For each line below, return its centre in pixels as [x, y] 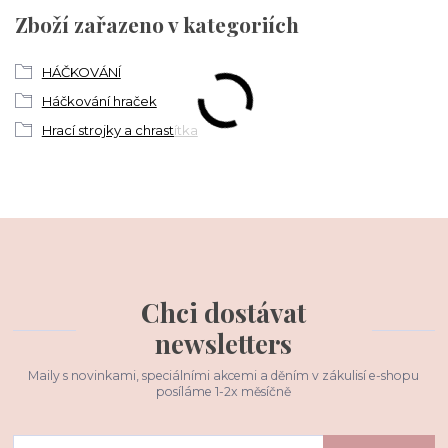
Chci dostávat [224, 313]
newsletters [224, 344]
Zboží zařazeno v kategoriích [157, 23]
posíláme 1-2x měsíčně [224, 391]
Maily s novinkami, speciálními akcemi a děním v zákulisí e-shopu [224, 375]
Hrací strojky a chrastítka [119, 130]
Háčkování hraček [99, 101]
